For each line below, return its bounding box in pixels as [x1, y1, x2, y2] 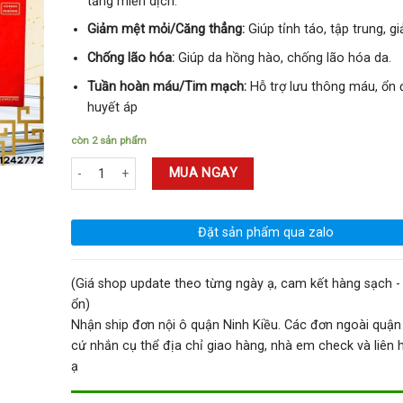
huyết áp [87, 99, 139, 115]
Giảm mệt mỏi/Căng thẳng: [87, 22, 246, 38]
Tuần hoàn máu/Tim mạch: [87, 78, 247, 94]
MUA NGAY [168, 165, 238, 181]
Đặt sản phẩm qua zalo [198, 225, 335, 241]
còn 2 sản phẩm [70, 134, 147, 148]
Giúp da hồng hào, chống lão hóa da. [175, 50, 392, 67]
